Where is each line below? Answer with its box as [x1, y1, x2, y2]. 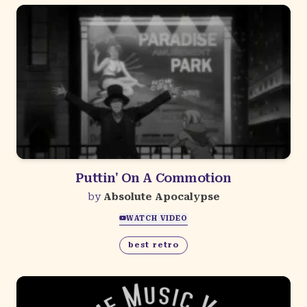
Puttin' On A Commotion [75, 171, 232, 186]
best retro [128, 240, 179, 249]
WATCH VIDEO [126, 214, 188, 222]
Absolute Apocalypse [103, 191, 220, 203]
